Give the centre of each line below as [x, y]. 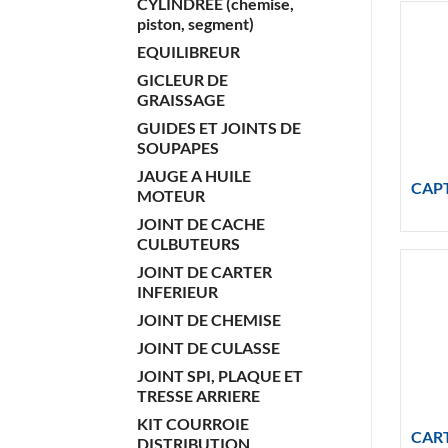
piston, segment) [195, 23]
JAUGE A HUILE [194, 175]
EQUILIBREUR [188, 51]
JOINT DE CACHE [201, 223]
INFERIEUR [177, 291]
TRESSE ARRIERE [198, 395]
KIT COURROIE [193, 423]
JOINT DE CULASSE [208, 347]
